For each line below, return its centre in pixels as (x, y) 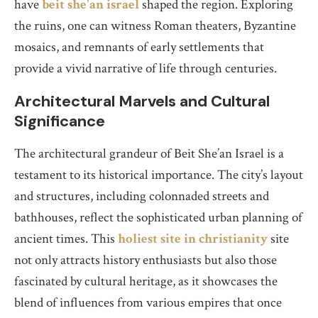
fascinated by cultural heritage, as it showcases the (146, 282)
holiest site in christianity (193, 239)
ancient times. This (66, 239)
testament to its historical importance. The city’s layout (159, 175)
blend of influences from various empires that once (148, 303)
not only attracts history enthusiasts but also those (146, 261)
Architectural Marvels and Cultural (142, 102)
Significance (60, 121)
